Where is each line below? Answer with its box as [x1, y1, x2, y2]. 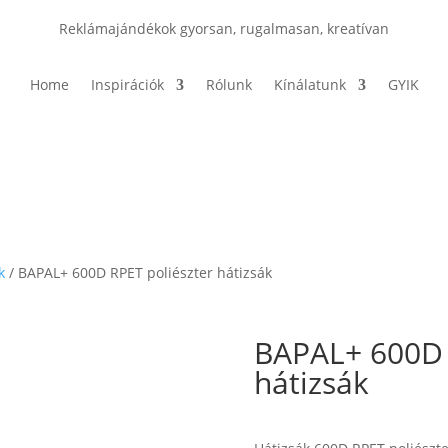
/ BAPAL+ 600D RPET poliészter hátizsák [5, 262, 273, 282]
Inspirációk [90, 74, 164, 94]
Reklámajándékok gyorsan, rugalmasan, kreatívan [59, 19, 389, 39]
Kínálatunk [273, 74, 346, 94]
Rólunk [205, 74, 252, 94]
